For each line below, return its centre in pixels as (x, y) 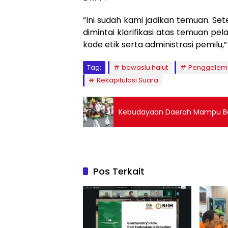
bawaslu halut (145, 68)
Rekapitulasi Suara (127, 80)
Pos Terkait (119, 172)
